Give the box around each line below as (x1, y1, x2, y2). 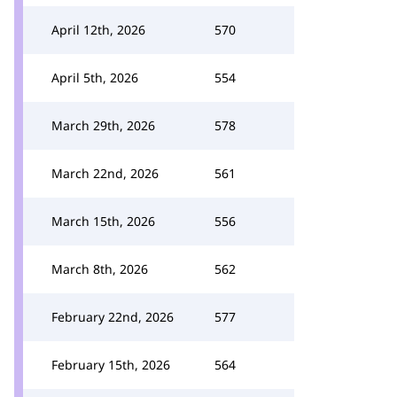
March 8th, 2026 (51, 261, 148, 277)
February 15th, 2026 (51, 356, 170, 373)
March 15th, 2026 (51, 213, 155, 230)
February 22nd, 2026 (51, 308, 174, 325)
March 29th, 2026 (51, 117, 155, 134)
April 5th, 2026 (51, 69, 138, 86)
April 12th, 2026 (51, 21, 145, 38)
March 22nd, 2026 (51, 165, 159, 182)
